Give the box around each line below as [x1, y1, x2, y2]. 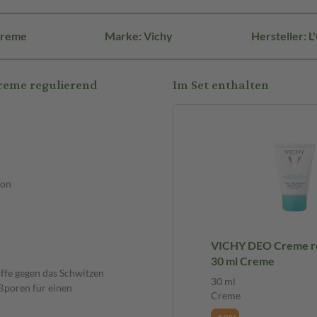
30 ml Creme [211, 254, 275, 268]
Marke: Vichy [105, 29, 173, 43]
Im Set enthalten [173, 73, 269, 98]
